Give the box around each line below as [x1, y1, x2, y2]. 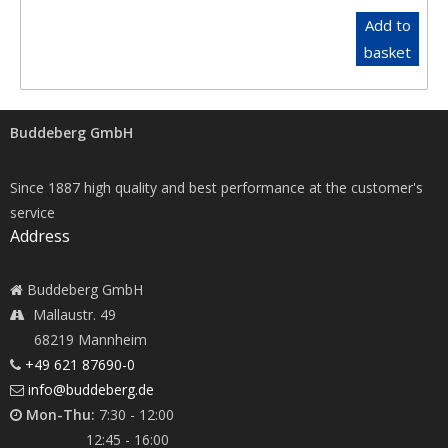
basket [364, 41, 411, 62]
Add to [364, 14, 411, 35]
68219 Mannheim [10, 329, 147, 349]
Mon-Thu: [26, 404, 95, 424]
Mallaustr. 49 [33, 304, 116, 324]
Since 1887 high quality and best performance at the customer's [10, 177, 423, 197]
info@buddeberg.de [28, 379, 154, 399]
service [10, 202, 55, 222]
